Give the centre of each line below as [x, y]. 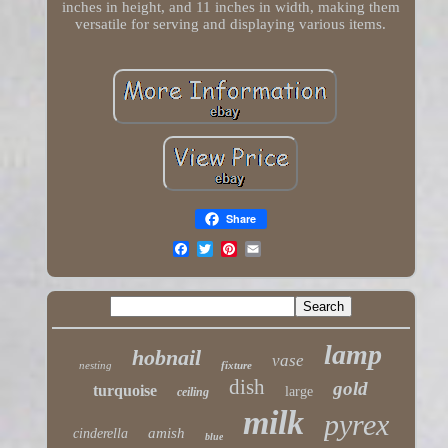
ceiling [193, 392]
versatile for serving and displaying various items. [231, 24]
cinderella [100, 434]
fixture [237, 365]
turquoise [125, 391]
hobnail [167, 358]
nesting [96, 365]
